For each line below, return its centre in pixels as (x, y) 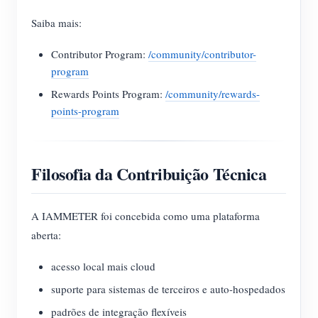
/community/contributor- (202, 54)
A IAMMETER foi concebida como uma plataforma (146, 216)
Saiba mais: (56, 23)
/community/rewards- (213, 94)
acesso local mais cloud (103, 266)
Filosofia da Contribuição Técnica (149, 174)
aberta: (46, 235)
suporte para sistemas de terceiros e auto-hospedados (168, 289)
